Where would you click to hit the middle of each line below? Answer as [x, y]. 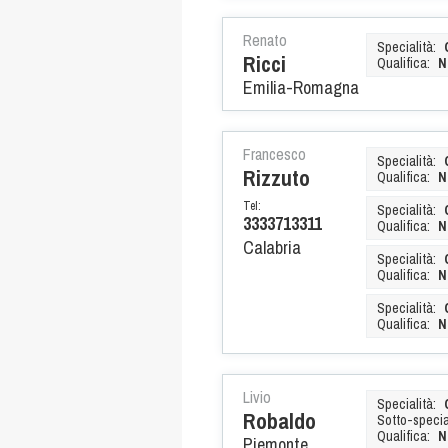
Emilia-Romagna [301, 87]
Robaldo [279, 420]
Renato [265, 39]
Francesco [274, 153]
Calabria [272, 247]
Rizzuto [276, 177]
